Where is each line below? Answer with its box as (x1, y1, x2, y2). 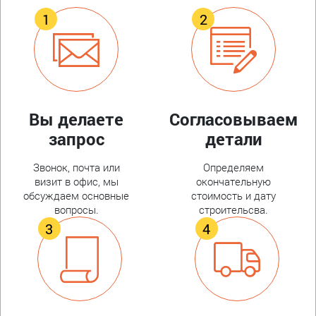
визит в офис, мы (34, 174, 119, 189)
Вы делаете (29, 108, 123, 131)
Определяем (203, 160, 264, 175)
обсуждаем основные (23, 188, 129, 203)
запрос (48, 128, 104, 151)
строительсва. (199, 202, 268, 217)
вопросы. (54, 202, 99, 217)
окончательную (196, 174, 271, 189)
